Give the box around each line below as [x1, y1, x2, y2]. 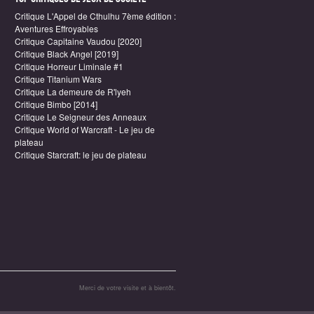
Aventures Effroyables [15, 22, 98, 34]
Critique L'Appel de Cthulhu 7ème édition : [15, 9, 176, 22]
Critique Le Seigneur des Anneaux [15, 110, 146, 123]
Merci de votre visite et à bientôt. [79, 282, 176, 292]
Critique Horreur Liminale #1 [15, 60, 123, 72]
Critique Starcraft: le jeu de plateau [15, 148, 146, 161]
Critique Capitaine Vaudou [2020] [15, 34, 142, 47]
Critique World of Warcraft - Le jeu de [15, 123, 155, 135]
